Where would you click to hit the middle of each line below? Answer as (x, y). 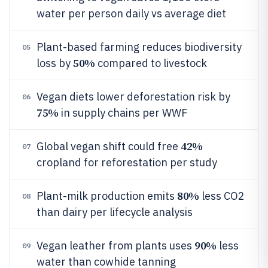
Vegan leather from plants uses (115, 246)
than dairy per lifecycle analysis (115, 212)
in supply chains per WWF (123, 113)
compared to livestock (151, 63)
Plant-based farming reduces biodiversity (139, 47)
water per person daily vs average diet (131, 13)
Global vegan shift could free (109, 146)
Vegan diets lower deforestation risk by (133, 97)
